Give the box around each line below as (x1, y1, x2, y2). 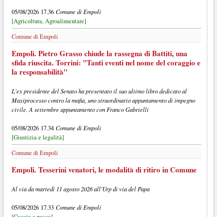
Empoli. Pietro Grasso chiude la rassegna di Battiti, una (11, 48, 187, 59)
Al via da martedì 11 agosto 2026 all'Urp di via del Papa (11, 184, 150, 193)
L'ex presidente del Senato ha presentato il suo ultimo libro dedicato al (11, 87, 187, 95)
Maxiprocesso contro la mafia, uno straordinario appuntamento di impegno (11, 96, 195, 105)
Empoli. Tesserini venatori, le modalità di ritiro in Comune (11, 164, 197, 175)
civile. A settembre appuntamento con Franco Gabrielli (11, 105, 149, 114)
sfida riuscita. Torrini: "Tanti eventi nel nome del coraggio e (11, 57, 201, 68)
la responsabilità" (11, 66, 67, 77)
